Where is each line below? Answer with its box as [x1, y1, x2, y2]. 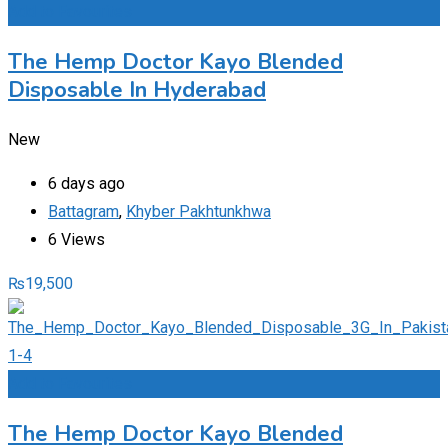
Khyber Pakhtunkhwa [126, 202, 271, 222]
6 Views [48, 230, 105, 250]
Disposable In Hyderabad [8, 75, 266, 106]
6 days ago [48, 174, 125, 194]
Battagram [48, 202, 119, 222]
